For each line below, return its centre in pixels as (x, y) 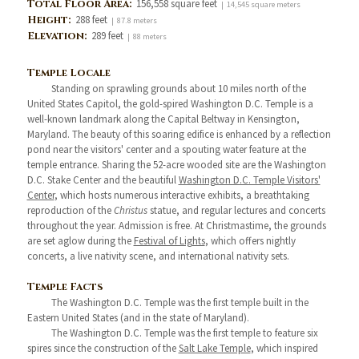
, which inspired (284, 348)
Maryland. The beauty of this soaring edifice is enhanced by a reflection (179, 134)
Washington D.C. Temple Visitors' (249, 179)
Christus (130, 210)
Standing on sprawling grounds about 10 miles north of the (178, 88)
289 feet (108, 35)
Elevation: (59, 36)
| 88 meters (146, 36)
